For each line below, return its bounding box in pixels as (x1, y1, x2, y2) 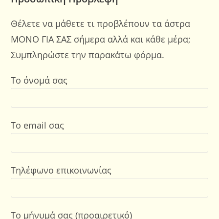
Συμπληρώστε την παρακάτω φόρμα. (11, 49, 165, 61)
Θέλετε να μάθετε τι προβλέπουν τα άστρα (11, 18, 191, 29)
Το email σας (11, 119, 65, 131)
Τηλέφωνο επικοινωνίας (11, 164, 112, 176)
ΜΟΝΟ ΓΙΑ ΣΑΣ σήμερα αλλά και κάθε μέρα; (11, 33, 191, 45)
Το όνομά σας (11, 74, 68, 86)
